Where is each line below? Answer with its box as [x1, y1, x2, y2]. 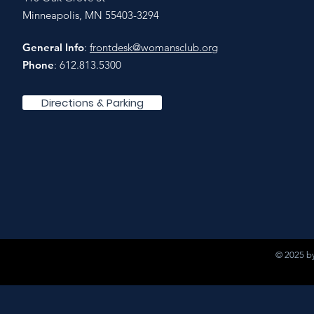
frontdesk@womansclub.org [90, 41, 218, 54]
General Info [22, 41, 84, 54]
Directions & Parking [41, 95, 144, 110]
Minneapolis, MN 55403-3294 [22, 8, 159, 22]
